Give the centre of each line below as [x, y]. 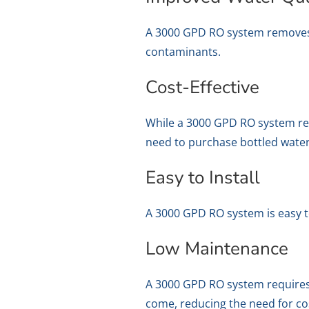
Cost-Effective [203, 88]
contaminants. [183, 52]
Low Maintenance [217, 249]
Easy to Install [203, 178]
